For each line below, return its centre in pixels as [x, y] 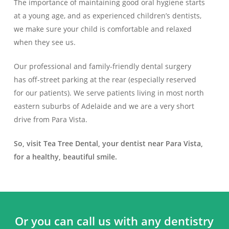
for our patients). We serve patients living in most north [109, 93]
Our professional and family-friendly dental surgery [102, 66]
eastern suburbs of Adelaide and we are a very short [104, 106]
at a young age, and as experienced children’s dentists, [107, 16]
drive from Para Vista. [50, 120]
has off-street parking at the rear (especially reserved [105, 80]
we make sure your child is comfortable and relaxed [102, 29]
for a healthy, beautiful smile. [65, 157]
